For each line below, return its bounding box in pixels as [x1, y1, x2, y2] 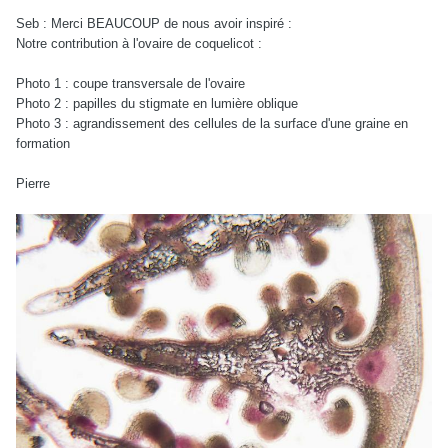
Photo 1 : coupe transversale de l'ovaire [16, 76, 245, 92]
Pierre [16, 176, 50, 192]
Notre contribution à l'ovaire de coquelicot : [16, 36, 266, 52]
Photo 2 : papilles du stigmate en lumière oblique [16, 96, 298, 112]
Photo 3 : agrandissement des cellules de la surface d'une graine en [16, 116, 408, 132]
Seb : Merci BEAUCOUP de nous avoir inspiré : [16, 16, 296, 32]
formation [16, 136, 70, 152]
